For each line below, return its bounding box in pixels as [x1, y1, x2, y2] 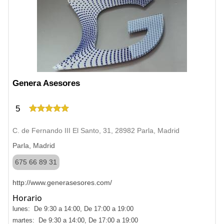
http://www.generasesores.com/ [12, 178, 112, 186]
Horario [12, 192, 42, 203]
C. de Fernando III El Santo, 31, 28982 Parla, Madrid [12, 126, 179, 134]
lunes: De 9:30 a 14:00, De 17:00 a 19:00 [12, 205, 133, 212]
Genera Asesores [12, 78, 80, 88]
